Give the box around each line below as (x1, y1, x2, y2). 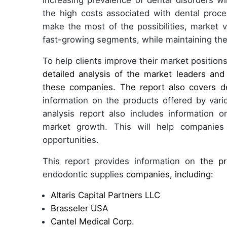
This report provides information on (43, 156, 201, 167)
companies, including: (126, 169, 213, 180)
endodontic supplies (43, 169, 126, 180)
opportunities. (43, 135, 99, 145)
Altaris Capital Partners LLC (51, 190, 160, 201)
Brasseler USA (51, 203, 108, 214)
